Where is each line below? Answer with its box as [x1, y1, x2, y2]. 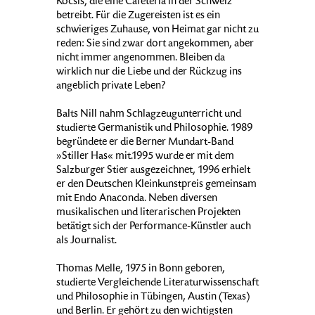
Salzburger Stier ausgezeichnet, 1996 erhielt [56, 165, 250, 177]
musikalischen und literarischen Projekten [56, 207, 240, 219]
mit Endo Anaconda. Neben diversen [56, 193, 217, 205]
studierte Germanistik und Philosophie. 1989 [56, 123, 252, 135]
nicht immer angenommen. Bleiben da [56, 53, 225, 65]
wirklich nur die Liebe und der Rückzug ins [56, 67, 242, 79]
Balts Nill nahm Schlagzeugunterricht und [56, 109, 241, 121]
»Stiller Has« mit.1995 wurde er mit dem [56, 151, 234, 163]
